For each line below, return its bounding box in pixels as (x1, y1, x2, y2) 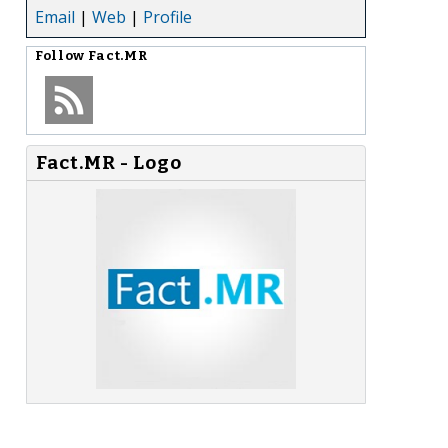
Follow (35, 47, 88, 64)
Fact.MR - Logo (36, 151, 182, 174)
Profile (143, 5, 192, 28)
